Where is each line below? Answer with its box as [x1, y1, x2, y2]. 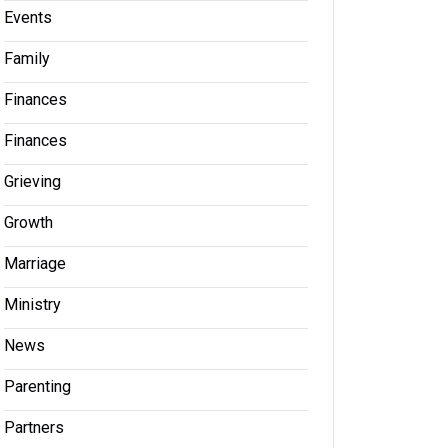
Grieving [4, 171, 61, 191]
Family [4, 48, 50, 68]
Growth [4, 212, 53, 232]
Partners [4, 417, 64, 437]
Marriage [4, 253, 66, 273]
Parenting [4, 376, 71, 396]
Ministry [4, 294, 61, 314]
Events [4, 7, 52, 27]
